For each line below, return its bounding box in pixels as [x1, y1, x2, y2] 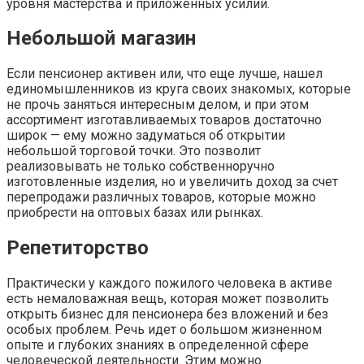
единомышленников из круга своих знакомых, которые [6, 81, 351, 97]
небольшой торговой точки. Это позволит [6, 143, 261, 159]
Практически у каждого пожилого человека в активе [6, 275, 332, 292]
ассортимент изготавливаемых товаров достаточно [6, 112, 322, 128]
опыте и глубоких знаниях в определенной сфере [6, 337, 309, 353]
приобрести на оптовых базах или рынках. [6, 205, 263, 221]
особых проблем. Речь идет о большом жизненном [6, 322, 322, 338]
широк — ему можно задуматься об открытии [6, 128, 285, 144]
